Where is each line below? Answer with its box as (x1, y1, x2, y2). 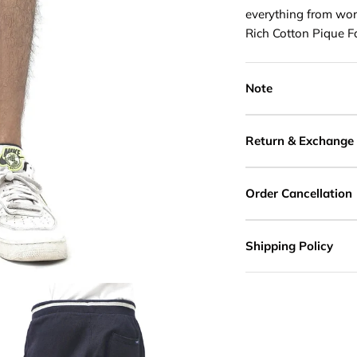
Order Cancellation (245, 185, 352, 201)
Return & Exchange (245, 132, 354, 148)
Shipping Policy (245, 237, 333, 253)
